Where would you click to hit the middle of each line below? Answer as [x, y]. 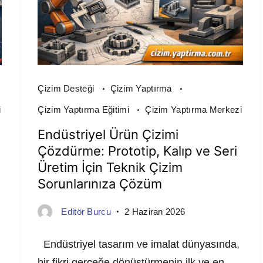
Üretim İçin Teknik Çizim [110, 167]
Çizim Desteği [67, 88]
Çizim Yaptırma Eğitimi [85, 109]
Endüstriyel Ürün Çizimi [108, 134]
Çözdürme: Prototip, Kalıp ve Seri [138, 151]
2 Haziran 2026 [155, 211]
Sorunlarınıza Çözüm [100, 183]
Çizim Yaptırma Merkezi [193, 109]
